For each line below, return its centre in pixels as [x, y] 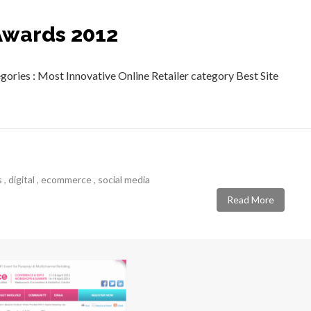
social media [124, 179]
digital [22, 179]
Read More [251, 200]
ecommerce [66, 179]
